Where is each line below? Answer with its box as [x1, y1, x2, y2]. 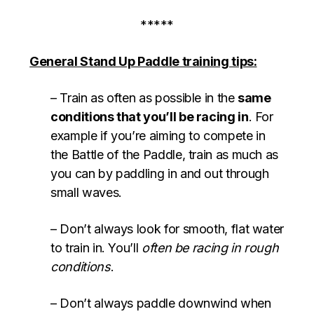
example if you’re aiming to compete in [50, 128, 266, 144]
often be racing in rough [141, 240, 279, 256]
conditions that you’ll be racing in [50, 109, 249, 125]
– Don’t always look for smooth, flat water [50, 221, 285, 237]
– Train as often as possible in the [50, 90, 238, 106]
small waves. [50, 185, 122, 200]
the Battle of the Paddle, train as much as [50, 147, 279, 163]
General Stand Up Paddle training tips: [29, 54, 257, 69]
